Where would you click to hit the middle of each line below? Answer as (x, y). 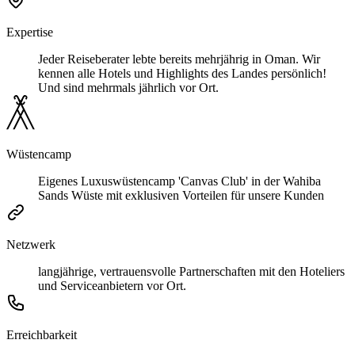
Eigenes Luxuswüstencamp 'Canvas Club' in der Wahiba (179, 181)
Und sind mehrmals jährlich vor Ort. (128, 87)
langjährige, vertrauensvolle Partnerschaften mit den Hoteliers (191, 271)
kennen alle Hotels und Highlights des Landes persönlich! (182, 73)
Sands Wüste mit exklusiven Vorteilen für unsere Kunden (181, 195)
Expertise (30, 32)
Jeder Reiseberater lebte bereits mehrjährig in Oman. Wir (179, 59)
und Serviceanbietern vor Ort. (112, 285)
